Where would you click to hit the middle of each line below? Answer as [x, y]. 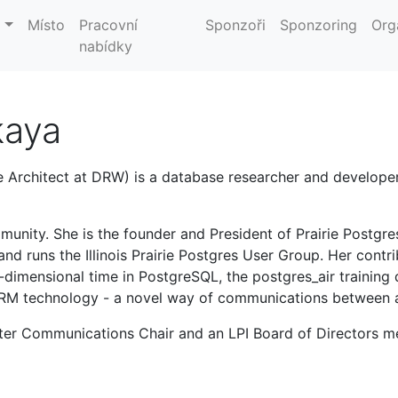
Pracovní [108, 25]
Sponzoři [235, 25]
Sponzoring [318, 25]
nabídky [105, 46]
